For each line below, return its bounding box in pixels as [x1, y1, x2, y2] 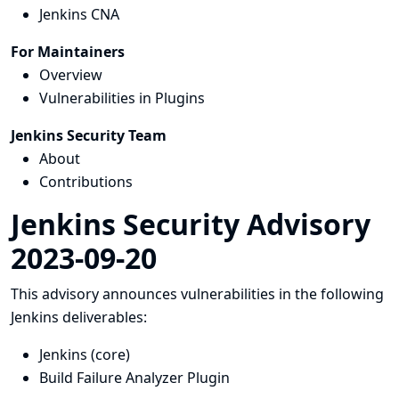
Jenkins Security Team [11, 126, 167, 145]
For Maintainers [11, 42, 125, 61]
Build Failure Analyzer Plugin [39, 368, 230, 387]
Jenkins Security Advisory [11, 205, 370, 243]
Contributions [39, 172, 133, 191]
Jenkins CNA [39, 4, 119, 24]
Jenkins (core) [39, 345, 130, 364]
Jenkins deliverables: [11, 307, 147, 327]
